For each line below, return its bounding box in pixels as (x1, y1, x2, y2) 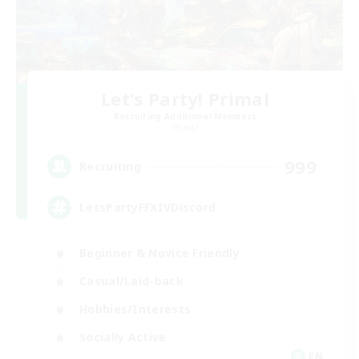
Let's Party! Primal (101, 86, 269, 111)
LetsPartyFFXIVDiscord (79, 200, 216, 216)
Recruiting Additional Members (113, 110, 257, 122)
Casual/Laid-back (79, 273, 184, 289)
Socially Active (79, 329, 167, 345)
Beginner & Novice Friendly (79, 245, 240, 261)
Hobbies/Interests (79, 301, 192, 317)
